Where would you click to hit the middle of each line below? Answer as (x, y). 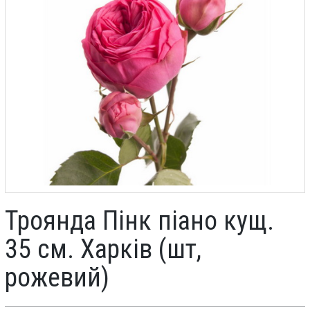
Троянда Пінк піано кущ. (139, 221)
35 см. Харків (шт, (103, 249)
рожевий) (57, 278)
